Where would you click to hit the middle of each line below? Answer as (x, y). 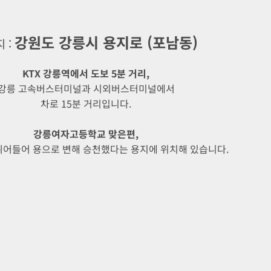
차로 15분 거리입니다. (86, 104)
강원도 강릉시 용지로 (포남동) (106, 42)
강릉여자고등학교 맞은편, (86, 134)
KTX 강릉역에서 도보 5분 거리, (86, 73)
